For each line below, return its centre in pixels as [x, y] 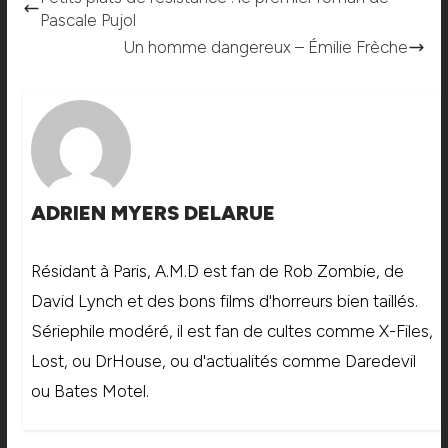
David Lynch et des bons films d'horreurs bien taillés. [224, 300]
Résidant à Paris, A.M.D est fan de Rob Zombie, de [217, 270]
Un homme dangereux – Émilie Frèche [266, 46]
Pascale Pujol [87, 19]
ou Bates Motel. [89, 390]
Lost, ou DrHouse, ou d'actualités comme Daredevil [223, 360]
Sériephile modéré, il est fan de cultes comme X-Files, [231, 330]
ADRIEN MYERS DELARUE [152, 212]
